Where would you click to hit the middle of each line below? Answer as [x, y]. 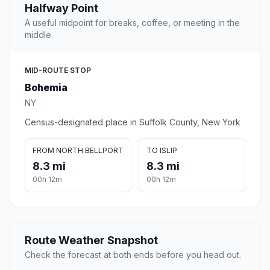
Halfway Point [61, 8]
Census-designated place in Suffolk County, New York [133, 122]
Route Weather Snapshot [91, 240]
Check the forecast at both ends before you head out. [133, 255]
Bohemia [46, 88]
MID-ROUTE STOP [58, 71]
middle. [39, 35]
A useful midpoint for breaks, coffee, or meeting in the [132, 23]
